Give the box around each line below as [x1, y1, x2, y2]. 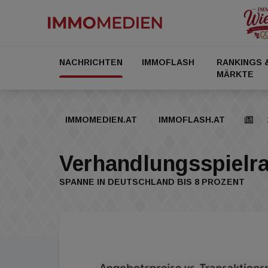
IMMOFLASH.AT [159, 115, 225, 124]
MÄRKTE [217, 69, 254, 79]
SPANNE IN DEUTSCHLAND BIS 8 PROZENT [59, 177, 245, 187]
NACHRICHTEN [59, 57, 123, 67]
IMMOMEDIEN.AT [65, 115, 137, 124]
